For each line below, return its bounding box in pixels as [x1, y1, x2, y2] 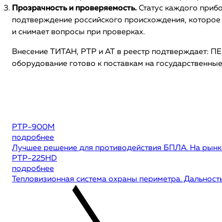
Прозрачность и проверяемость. [12, 4, 137, 12]
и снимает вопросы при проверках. [12, 28, 145, 36]
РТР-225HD [12, 155, 57, 163]
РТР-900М [12, 123, 55, 131]
